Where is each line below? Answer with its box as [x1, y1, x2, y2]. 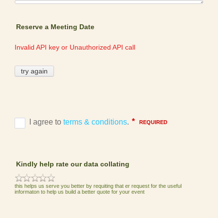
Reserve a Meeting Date [16, 23, 95, 31]
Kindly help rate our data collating [16, 160, 130, 168]
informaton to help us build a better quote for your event [15, 188, 145, 195]
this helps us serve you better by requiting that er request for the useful [15, 182, 182, 189]
